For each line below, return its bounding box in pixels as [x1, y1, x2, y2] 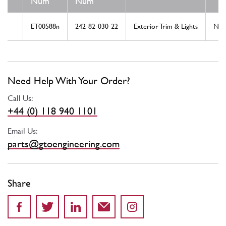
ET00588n [31, 22, 60, 31]
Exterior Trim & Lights [134, 22, 198, 31]
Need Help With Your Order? [8, 75, 130, 87]
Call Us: [8, 93, 33, 103]
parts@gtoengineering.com [8, 138, 120, 150]
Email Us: [8, 126, 38, 136]
